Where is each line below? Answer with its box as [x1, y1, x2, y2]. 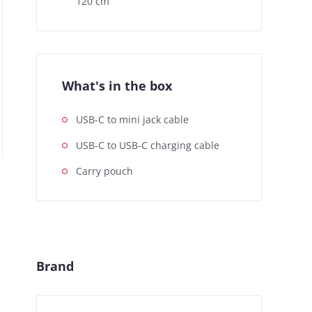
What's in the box [62, 77, 172, 94]
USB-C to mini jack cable [76, 113, 189, 126]
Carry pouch [76, 164, 133, 178]
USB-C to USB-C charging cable [76, 139, 219, 152]
